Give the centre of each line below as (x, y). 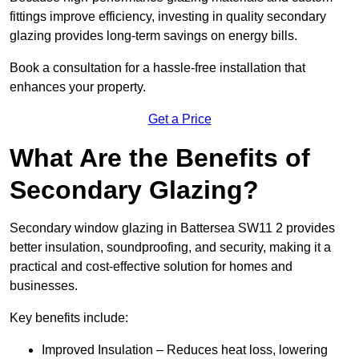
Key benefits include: (69, 318)
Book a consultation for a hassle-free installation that (157, 68)
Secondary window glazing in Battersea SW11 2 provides (172, 228)
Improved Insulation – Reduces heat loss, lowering (185, 350)
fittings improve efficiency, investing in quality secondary (168, 17)
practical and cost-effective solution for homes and (151, 267)
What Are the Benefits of (160, 158)
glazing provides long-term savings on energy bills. (153, 36)
